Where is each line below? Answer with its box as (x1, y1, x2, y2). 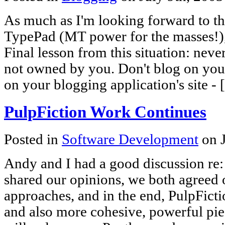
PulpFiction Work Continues (4, 102, 206, 121)
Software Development (62, 131, 198, 147)
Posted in (4, 131, 62, 147)
